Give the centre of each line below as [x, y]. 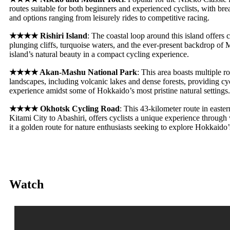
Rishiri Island [64, 36]
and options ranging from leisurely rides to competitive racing [108, 18]
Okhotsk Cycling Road [80, 109]
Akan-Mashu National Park [88, 72]
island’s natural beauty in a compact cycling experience [98, 54]
